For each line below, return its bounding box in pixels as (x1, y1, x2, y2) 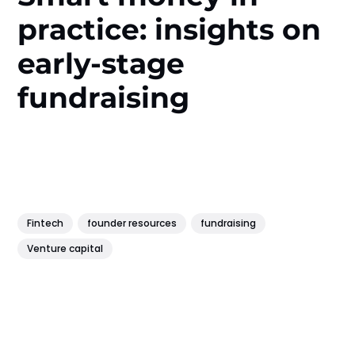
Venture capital (27, 242, 104, 256)
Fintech (27, 216, 64, 231)
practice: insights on (17, 11, 322, 47)
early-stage (17, 45, 185, 81)
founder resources (87, 216, 177, 231)
